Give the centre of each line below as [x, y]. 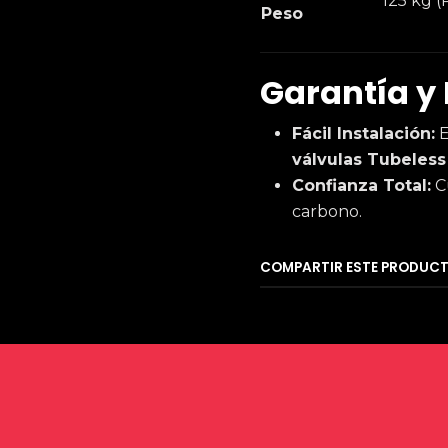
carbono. [327, 211]
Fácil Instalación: [363, 133]
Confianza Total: [361, 185]
